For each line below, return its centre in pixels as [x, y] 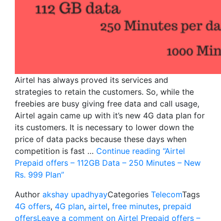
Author [29, 194]
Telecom [166, 194]
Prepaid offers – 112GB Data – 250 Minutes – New [108, 163]
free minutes [135, 206]
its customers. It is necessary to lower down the [104, 127]
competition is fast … [55, 151]
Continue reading [128, 151]
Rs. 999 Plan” [39, 174]
